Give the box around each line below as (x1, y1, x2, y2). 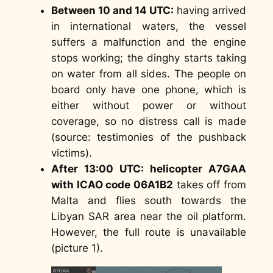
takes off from (173, 179, 247, 191)
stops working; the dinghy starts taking (51, 52, 247, 65)
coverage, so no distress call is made (51, 115, 247, 128)
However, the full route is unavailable (51, 226, 247, 239)
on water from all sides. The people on (51, 68, 247, 80)
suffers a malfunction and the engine (51, 36, 247, 49)
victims (51, 147, 85, 160)
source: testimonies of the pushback (54, 131, 247, 144)
